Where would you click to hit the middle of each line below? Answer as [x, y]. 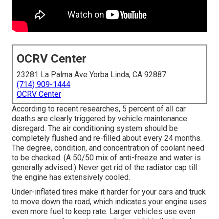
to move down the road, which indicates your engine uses [109, 202]
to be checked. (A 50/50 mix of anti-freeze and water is [106, 158]
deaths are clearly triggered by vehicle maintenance [99, 119]
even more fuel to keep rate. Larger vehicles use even [104, 212]
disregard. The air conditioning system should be [95, 129]
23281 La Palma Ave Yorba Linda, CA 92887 [91, 75]
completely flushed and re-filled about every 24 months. [107, 138]
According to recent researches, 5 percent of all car [99, 109]
